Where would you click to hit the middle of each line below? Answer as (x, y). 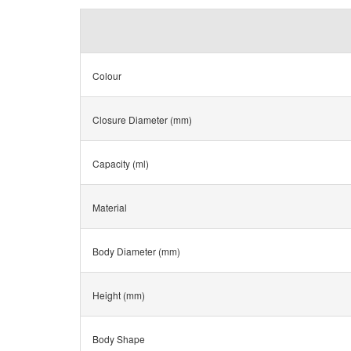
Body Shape (119, 339)
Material (110, 208)
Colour (107, 76)
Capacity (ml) (121, 164)
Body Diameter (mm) (136, 251)
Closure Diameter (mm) (142, 120)
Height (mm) (119, 295)
